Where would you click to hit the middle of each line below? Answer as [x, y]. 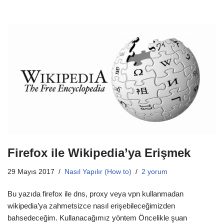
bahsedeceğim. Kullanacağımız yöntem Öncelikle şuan [97, 218]
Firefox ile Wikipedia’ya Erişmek [99, 153]
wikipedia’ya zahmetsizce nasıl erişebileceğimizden [91, 206]
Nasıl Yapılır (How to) [98, 172]
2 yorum [154, 172]
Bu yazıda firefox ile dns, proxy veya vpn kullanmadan [95, 194]
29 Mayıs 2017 [31, 172]
